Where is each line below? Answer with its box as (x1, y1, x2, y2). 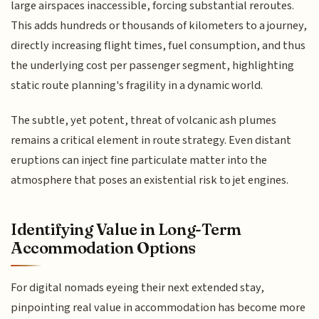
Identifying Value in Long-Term (11, 219, 241, 239)
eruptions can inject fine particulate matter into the (11, 151, 268, 169)
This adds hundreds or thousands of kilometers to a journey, (11, 17, 308, 35)
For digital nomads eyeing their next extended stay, (11, 279, 265, 297)
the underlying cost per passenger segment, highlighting (11, 57, 295, 75)
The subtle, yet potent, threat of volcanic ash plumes (11, 111, 277, 129)
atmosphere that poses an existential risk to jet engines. (11, 171, 289, 189)
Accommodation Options (11, 237, 196, 258)
